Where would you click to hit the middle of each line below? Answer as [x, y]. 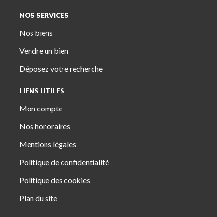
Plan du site [38, 198]
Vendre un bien [44, 51]
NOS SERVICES [44, 15]
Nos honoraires [45, 126]
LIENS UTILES [42, 91]
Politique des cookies [55, 180]
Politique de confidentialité [64, 162]
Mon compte [41, 108]
